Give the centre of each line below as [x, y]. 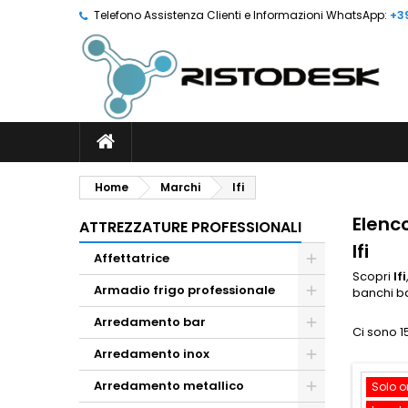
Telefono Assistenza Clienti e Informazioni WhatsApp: [240, 15]
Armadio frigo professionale [184, 290]
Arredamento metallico [169, 386]
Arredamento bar [150, 322]
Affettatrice [132, 258]
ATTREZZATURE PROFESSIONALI [190, 227]
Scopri [373, 276]
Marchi [180, 187]
